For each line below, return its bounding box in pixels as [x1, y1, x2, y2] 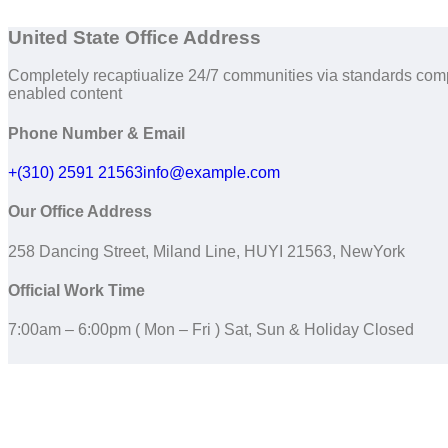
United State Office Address [8, 26, 261, 48]
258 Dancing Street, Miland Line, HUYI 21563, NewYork [8, 242, 405, 260]
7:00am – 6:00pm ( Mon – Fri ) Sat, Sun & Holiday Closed [8, 321, 414, 339]
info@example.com [143, 163, 280, 181]
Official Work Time [8, 281, 145, 299]
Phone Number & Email [8, 124, 185, 142]
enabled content [8, 85, 122, 103]
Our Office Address [8, 203, 152, 221]
